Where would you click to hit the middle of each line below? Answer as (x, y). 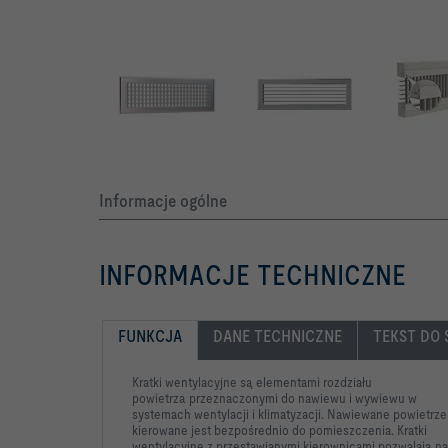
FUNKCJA (150, 336)
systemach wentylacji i (195, 414)
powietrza (160, 398)
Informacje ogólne (163, 201)
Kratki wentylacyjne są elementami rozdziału (252, 382)
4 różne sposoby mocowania (186, 11)
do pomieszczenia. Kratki (359, 430)
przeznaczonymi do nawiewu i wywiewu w (303, 398)
